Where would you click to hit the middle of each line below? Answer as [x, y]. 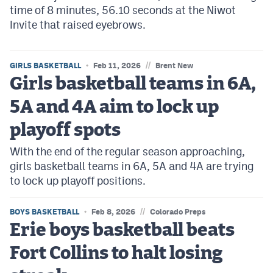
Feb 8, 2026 [113, 212]
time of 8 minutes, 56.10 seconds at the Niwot [123, 10]
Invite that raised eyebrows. [78, 25]
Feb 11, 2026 [117, 66]
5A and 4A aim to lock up [114, 108]
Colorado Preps [178, 212]
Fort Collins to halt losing [116, 254]
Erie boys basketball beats [122, 231]
